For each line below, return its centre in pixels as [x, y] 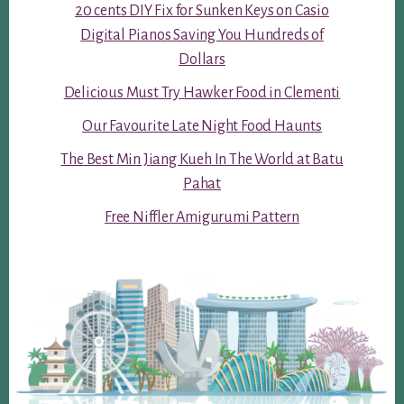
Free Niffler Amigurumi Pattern [202, 217]
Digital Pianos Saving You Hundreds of [202, 35]
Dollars [202, 59]
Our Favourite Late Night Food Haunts [202, 126]
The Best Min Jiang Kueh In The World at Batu [202, 159]
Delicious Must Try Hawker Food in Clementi [202, 92]
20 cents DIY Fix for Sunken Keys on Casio [202, 10]
